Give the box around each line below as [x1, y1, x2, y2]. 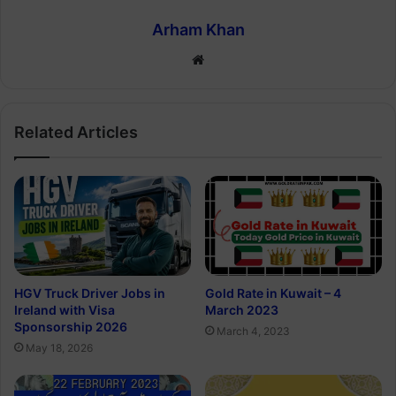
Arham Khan [151, 20, 245, 40]
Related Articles [14, 123, 138, 142]
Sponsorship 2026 [14, 318, 127, 334]
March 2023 [205, 301, 278, 317]
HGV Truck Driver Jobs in [14, 285, 165, 301]
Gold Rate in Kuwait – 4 [205, 285, 341, 301]
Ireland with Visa [14, 301, 115, 317]
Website [203, 50, 254, 68]
